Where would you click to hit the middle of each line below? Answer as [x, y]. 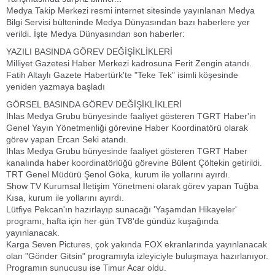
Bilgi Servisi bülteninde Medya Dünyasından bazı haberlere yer [128, 22]
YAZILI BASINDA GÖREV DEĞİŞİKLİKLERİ [89, 52]
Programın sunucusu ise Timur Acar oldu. [86, 268]
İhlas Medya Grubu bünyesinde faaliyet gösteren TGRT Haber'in [131, 116]
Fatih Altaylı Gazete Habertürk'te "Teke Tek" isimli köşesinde [122, 75]
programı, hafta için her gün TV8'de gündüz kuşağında [112, 221]
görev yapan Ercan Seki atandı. [67, 139]
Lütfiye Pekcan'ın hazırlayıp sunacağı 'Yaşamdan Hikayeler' [122, 209]
